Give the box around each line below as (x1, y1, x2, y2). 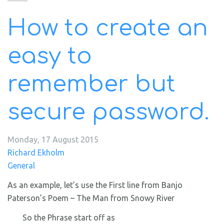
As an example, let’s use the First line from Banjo (7, 180, 182, 189)
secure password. (7, 99, 209, 125)
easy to (7, 43, 92, 69)
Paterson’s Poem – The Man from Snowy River (7, 193, 174, 202)
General (7, 161, 35, 170)
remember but (7, 71, 175, 97)
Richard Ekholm (7, 148, 64, 157)
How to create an (7, 15, 208, 41)
